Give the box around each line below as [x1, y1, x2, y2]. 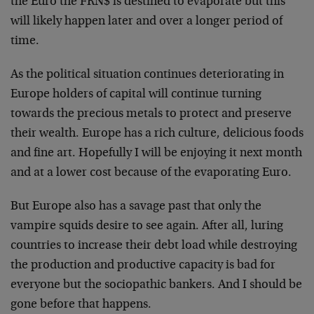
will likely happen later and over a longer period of [11, 15, 282, 28]
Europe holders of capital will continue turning [11, 88, 261, 101]
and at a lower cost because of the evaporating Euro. [11, 167, 292, 179]
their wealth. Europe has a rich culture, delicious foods [11, 128, 303, 140]
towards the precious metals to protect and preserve [11, 108, 292, 121]
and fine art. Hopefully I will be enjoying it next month [11, 147, 302, 160]
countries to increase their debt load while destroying [11, 240, 297, 252]
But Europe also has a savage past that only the [11, 200, 261, 213]
